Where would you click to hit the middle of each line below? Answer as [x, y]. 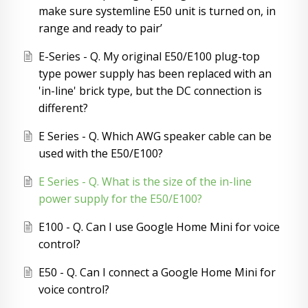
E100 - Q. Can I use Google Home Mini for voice [159, 227]
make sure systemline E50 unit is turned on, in [157, 11]
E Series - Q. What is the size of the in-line [145, 182]
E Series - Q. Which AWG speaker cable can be [155, 136]
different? [63, 108]
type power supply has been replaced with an [155, 74]
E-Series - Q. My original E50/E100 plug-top [149, 57]
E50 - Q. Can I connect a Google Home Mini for [157, 273]
